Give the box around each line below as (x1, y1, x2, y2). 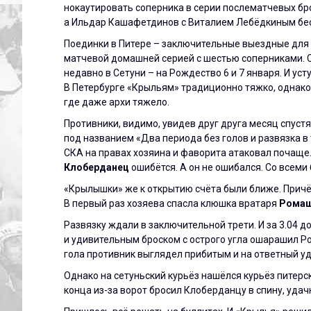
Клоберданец (64, 161, 129, 173)
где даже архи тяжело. (64, 96, 169, 108)
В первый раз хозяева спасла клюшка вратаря (64, 197, 279, 209)
